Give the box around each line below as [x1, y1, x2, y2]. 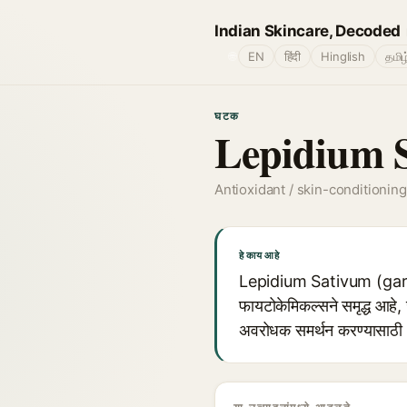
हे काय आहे [239, 249, 280, 262]
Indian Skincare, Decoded [214, 21, 401, 40]
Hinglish [321, 49, 365, 64]
